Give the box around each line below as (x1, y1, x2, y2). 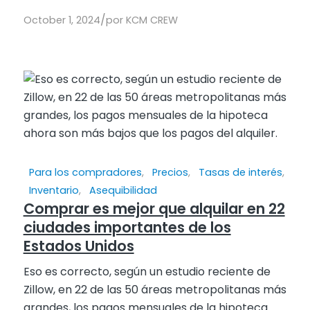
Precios (152, 165, 188, 180)
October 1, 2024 (23, 13, 100, 28)
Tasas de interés (198, 165, 282, 180)
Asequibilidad (89, 183, 157, 198)
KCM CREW (125, 13, 178, 28)
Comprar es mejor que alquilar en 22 (23, 199, 285, 219)
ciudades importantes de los (23, 217, 231, 238)
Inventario (28, 183, 79, 198)
